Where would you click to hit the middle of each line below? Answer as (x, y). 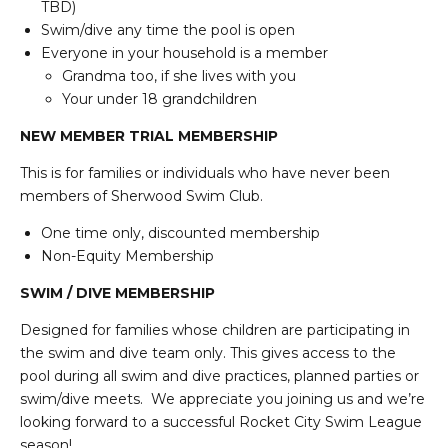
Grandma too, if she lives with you (179, 76)
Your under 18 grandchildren (159, 99)
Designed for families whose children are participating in (215, 330)
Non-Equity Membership (127, 256)
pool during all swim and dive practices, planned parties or (219, 376)
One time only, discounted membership (180, 233)
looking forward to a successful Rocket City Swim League (221, 422)
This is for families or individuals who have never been (205, 173)
